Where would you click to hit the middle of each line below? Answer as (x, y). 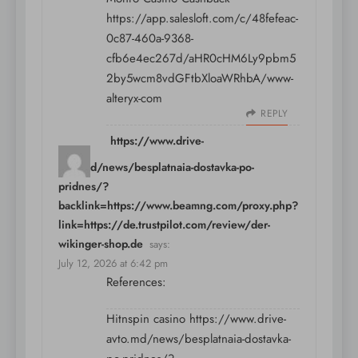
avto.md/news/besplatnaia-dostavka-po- (156, 167)
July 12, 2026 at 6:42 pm (113, 264)
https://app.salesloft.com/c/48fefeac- (202, 19)
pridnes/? (84, 187)
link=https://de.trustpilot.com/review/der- (164, 225)
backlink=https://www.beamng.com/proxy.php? (178, 206)
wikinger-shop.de (101, 244)
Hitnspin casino (148, 319)
